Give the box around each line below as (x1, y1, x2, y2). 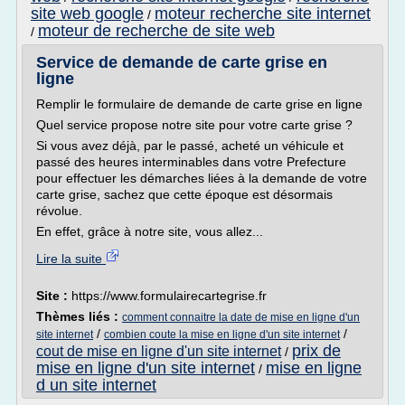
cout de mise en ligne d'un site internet (36, 344, 281, 359)
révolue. (36, 203, 82, 218)
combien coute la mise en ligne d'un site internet (104, 328, 340, 341)
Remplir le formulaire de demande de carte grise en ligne (36, 97, 363, 111)
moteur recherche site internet (155, 5, 371, 23)
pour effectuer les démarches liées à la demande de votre (36, 171, 367, 185)
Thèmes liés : (36, 309, 122, 324)
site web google (31, 5, 144, 23)
